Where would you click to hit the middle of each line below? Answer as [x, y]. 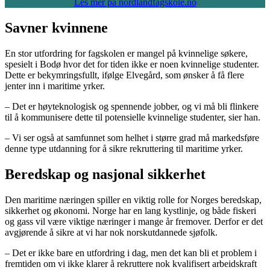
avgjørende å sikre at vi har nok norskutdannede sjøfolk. [111, 232]
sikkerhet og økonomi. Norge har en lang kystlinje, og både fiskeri [130, 210]
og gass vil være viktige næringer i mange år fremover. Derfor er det [134, 221]
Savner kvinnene [56, 27]
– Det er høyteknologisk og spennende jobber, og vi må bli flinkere [132, 106]
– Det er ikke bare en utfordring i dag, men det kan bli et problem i [131, 253]
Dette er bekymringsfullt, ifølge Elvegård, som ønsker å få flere [124, 75]
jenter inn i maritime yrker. [55, 86]
